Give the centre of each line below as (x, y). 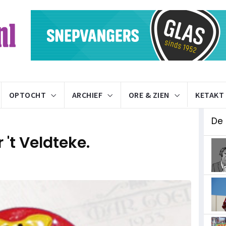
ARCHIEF (87, 95)
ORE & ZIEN (149, 95)
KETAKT (210, 95)
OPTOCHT (27, 95)
